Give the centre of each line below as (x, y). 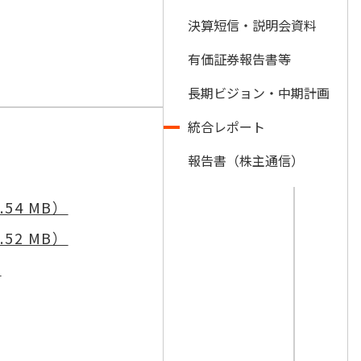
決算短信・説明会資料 (252, 25)
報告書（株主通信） (246, 160)
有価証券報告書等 (239, 59)
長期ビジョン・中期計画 (259, 93)
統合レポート (226, 127)
